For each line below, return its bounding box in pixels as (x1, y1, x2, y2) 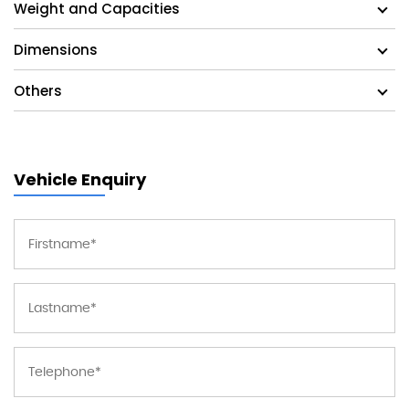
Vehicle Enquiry (14, 168, 146, 192)
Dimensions (14, 40, 98, 60)
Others (14, 81, 62, 101)
